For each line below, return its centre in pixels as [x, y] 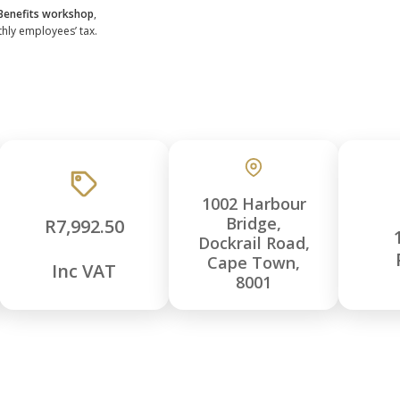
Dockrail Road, [254, 243]
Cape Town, [254, 263]
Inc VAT [84, 271]
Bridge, [254, 224]
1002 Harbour [254, 204]
